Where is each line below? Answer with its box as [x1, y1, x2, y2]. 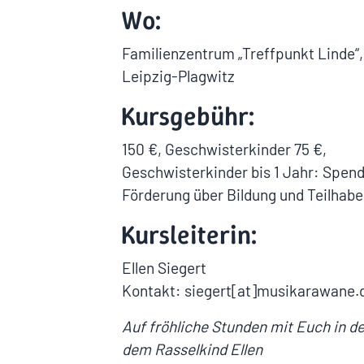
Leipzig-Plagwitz [122, 66, 235, 85]
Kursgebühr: [122, 98, 254, 133]
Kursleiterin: [122, 217, 257, 252]
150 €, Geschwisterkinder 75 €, [122, 139, 327, 158]
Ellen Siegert [122, 258, 206, 277]
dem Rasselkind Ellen [122, 339, 262, 358]
